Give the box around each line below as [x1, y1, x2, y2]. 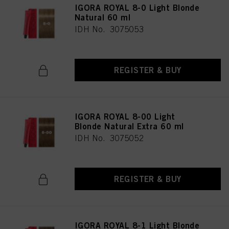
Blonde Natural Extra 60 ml [75, 121, 184, 131]
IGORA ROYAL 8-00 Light [75, 111, 175, 122]
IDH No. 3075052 [75, 133, 144, 143]
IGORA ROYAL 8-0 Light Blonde [75, 3, 200, 13]
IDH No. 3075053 [75, 25, 144, 34]
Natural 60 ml [75, 12, 131, 22]
